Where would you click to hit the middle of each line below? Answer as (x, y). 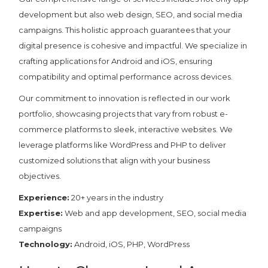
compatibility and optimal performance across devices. (126, 76)
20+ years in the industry (117, 197)
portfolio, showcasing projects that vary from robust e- (124, 113)
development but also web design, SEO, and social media (131, 14)
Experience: (44, 197)
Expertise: (41, 213)
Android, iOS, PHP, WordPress (131, 244)
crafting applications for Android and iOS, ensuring (116, 61)
